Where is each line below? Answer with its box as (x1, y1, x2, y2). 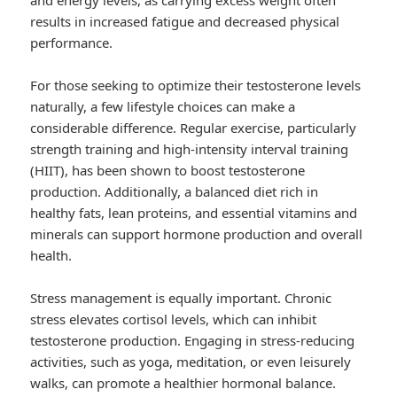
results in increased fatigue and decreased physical (30, 12, 340, 31)
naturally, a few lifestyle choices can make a (30, 97, 296, 116)
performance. (30, 34, 113, 52)
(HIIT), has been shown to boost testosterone (30, 161, 306, 180)
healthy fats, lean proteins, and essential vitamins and (30, 204, 358, 222)
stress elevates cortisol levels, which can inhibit (30, 310, 317, 329)
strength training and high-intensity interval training (30, 140, 349, 159)
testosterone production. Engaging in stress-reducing (30, 331, 355, 350)
